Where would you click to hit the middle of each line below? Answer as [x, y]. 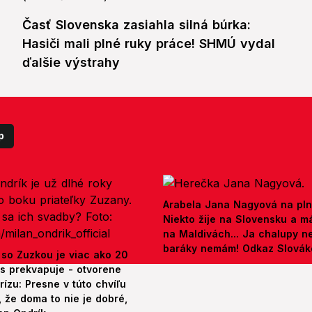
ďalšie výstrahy [71, 63]
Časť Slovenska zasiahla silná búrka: [136, 25]
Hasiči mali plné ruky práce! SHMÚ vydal [149, 44]
